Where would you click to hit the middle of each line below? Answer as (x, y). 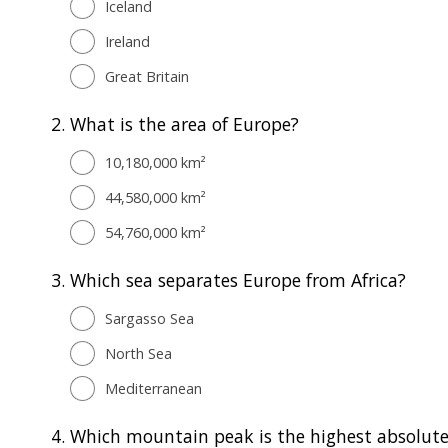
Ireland (127, 41)
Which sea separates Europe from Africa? (238, 279)
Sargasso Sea (149, 318)
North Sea (138, 353)
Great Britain (147, 76)
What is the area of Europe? (184, 123)
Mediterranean (153, 388)
